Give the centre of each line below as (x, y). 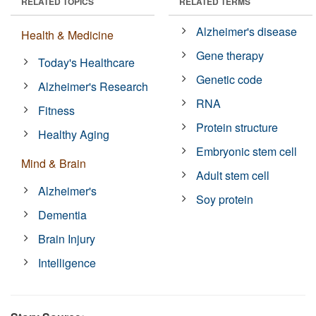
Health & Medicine (67, 35)
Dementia (63, 214)
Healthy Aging (74, 134)
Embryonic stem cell (247, 151)
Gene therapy (230, 55)
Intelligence (67, 262)
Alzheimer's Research (93, 86)
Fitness (57, 110)
